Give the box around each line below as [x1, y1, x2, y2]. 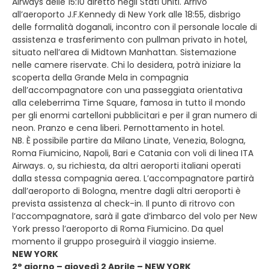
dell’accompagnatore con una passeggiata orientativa [12, 83, 243, 96]
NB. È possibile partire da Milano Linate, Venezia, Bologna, [12, 134, 246, 147]
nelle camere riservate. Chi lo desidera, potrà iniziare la [12, 58, 241, 71]
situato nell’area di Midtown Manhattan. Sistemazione [12, 46, 237, 58]
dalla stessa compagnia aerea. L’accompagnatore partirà [12, 172, 254, 184]
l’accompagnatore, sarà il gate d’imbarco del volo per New [12, 210, 257, 222]
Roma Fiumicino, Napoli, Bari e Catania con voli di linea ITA [12, 147, 253, 159]
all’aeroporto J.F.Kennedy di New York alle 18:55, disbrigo [12, 8, 241, 20]
